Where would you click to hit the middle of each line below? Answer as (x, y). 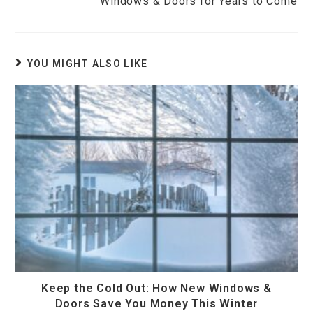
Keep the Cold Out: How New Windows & (156, 288)
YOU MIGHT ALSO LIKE (87, 64)
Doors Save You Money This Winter (156, 303)
